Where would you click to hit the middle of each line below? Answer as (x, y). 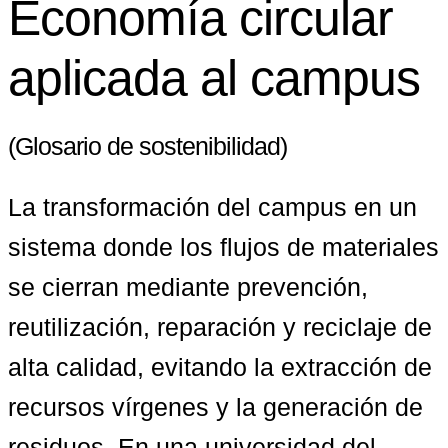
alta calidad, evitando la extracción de (220, 366)
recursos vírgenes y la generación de (215, 406)
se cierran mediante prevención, (188, 286)
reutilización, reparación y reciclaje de (220, 326)
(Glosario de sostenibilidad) (147, 146)
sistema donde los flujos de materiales (223, 246)
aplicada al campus (214, 78)
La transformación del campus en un (212, 206)
